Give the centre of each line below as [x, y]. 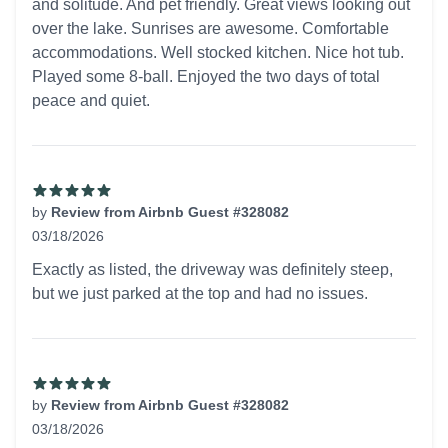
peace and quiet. [91, 100]
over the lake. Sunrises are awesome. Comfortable [210, 28]
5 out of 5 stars [82, 256]
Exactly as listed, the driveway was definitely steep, [212, 269]
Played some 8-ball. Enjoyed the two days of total [206, 76]
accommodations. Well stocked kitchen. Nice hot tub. [218, 52]
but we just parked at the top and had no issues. [200, 293]
